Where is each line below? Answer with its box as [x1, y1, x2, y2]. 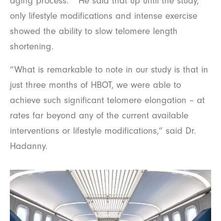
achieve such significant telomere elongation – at [10, 95, 205, 106]
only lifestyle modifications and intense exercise [10, 10, 197, 22]
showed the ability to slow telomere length [10, 26, 178, 37]
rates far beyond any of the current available [10, 110, 188, 121]
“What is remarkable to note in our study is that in [10, 64, 208, 75]
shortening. [10, 41, 53, 52]
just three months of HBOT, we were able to [10, 79, 181, 91]
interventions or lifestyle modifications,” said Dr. [10, 125, 196, 137]
